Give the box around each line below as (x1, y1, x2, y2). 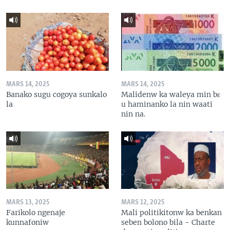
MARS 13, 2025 (6, 199, 49, 206)
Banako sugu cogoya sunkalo (6, 89, 107, 99)
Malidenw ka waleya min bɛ (121, 89, 220, 99)
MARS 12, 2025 (121, 199, 164, 206)
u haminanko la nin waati (121, 99, 213, 109)
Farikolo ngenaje (6, 208, 65, 218)
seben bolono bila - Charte (121, 218, 215, 227)
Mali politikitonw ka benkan (121, 208, 222, 218)
